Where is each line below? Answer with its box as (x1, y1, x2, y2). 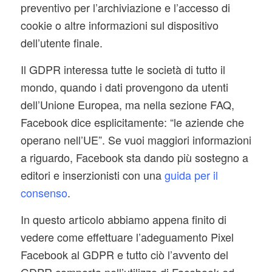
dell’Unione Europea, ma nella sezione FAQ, (20, 96, 234, 112)
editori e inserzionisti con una (20, 166, 165, 183)
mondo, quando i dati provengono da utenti (20, 78, 228, 95)
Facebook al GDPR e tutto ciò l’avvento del (20, 246, 228, 263)
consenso (20, 184, 67, 200)
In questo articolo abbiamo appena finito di (20, 211, 226, 228)
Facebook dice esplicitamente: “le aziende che (20, 114, 244, 130)
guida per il (164, 166, 218, 183)
